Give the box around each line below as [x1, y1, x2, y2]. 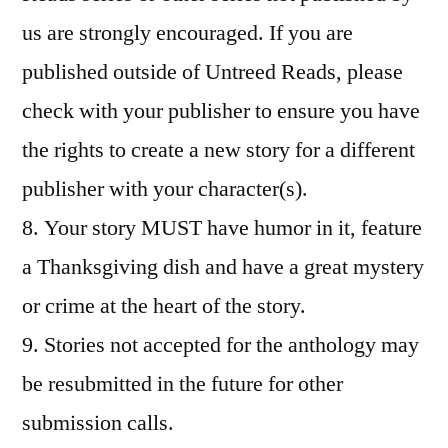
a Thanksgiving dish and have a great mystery [22, 252, 424, 281]
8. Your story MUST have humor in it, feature [22, 213, 422, 242]
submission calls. [22, 408, 174, 437]
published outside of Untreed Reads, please [22, 57, 403, 86]
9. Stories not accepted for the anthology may [22, 330, 419, 359]
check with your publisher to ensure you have [22, 96, 420, 125]
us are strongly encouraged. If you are [22, 18, 353, 47]
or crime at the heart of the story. [22, 291, 306, 320]
